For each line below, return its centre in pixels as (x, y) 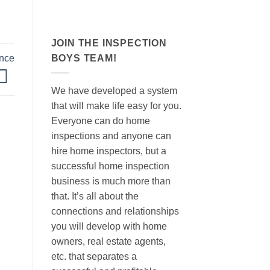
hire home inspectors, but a (108, 151)
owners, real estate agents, (108, 242)
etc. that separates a (94, 257)
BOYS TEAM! (84, 58)
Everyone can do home (100, 121)
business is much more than (111, 181)
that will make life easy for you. (116, 106)
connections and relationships (115, 212)
